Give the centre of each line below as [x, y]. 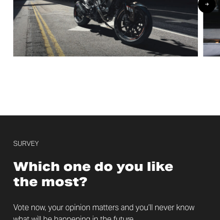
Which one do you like [93, 167]
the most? [52, 182]
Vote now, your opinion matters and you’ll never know [104, 208]
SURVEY [26, 144]
